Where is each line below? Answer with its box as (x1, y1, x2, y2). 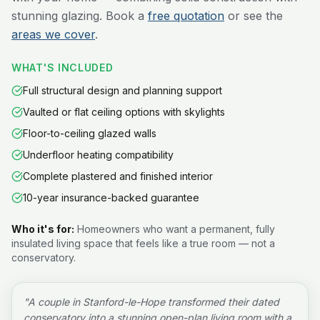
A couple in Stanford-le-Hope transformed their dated (28, 296, 279, 308)
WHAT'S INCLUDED (11, 61, 114, 74)
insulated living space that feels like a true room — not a (11, 237, 275, 249)
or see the (224, 9, 283, 23)
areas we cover (11, 27, 95, 41)
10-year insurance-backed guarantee (23, 191, 199, 204)
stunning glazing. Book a (11, 9, 148, 23)
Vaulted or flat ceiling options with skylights (23, 106, 225, 118)
